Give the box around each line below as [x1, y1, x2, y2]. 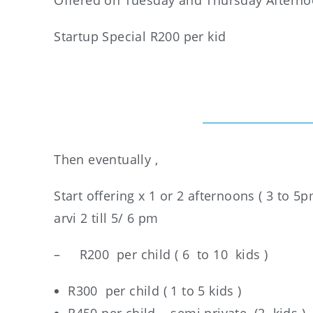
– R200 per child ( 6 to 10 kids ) [54, 246, 276, 263]
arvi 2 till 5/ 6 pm [54, 210, 159, 226]
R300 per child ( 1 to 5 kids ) [68, 282, 242, 299]
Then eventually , [54, 151, 159, 168]
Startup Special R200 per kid [54, 28, 226, 45]
